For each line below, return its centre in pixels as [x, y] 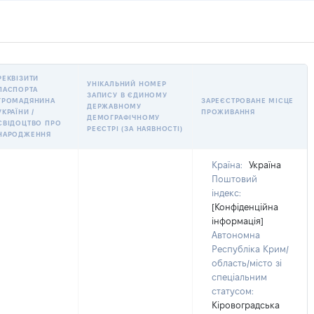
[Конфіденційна [245, 207]
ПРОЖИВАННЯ [228, 112]
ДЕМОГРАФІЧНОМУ [124, 117]
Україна [264, 165]
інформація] [238, 221]
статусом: [233, 291]
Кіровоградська [246, 305]
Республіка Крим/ [250, 249]
